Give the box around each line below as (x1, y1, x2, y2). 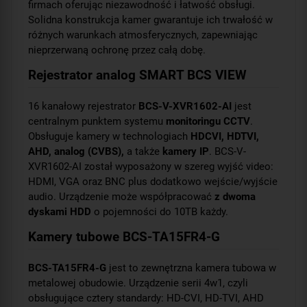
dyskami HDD (28, 205, 91, 218)
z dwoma (214, 190, 256, 203)
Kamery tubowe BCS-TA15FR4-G (28, 228, 220, 245)
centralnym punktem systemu (28, 114, 166, 127)
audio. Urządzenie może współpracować (28, 190, 214, 203)
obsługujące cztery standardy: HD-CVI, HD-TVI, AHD (28, 291, 264, 304)
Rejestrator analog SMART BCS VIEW (28, 66, 247, 83)
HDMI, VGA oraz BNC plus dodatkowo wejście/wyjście (28, 175, 278, 188)
